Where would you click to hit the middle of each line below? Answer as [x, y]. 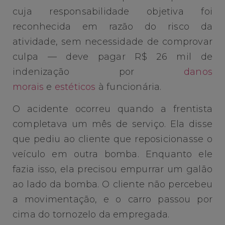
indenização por [98, 72]
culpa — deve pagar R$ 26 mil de [113, 57]
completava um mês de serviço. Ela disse [113, 124]
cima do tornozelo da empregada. [91, 215]
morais [28, 87]
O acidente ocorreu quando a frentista [113, 109]
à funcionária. [129, 87]
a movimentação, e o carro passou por [113, 200]
